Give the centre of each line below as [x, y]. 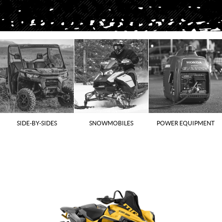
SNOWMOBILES [111, 123]
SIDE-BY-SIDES [37, 123]
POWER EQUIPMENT [186, 123]
